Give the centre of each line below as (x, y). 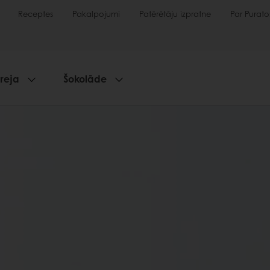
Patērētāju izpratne (175, 14)
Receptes (36, 14)
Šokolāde (85, 79)
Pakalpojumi (96, 14)
